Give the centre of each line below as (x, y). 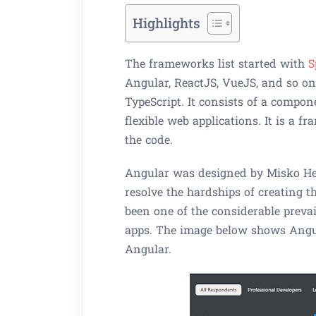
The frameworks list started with (217, 63)
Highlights (166, 23)
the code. (149, 139)
